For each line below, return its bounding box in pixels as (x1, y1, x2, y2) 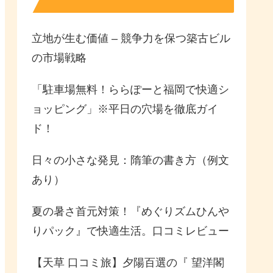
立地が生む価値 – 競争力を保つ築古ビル (32, 32, 230, 45)
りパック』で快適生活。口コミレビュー (32, 225, 229, 238)
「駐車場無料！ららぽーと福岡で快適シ (32, 83, 229, 96)
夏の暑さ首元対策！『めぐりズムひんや (32, 205, 229, 218)
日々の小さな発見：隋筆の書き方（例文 (32, 154, 229, 167)
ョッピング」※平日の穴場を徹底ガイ (32, 103, 218, 116)
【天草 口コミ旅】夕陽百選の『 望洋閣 (32, 257, 224, 269)
